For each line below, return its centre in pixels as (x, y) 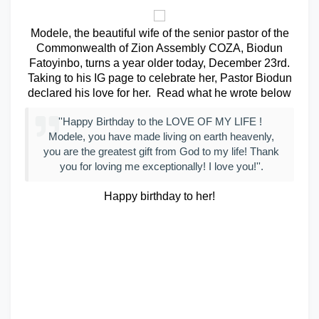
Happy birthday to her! (159, 196)
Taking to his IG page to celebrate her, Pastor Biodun (159, 78)
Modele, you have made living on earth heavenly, (161, 137)
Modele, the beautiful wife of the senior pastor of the (159, 33)
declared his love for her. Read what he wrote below (159, 93)
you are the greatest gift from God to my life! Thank (161, 152)
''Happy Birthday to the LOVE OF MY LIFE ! (161, 122)
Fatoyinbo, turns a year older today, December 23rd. (159, 63)
